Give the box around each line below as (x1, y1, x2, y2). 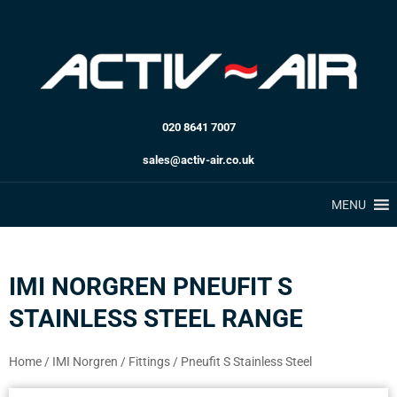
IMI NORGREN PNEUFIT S (9, 272, 292, 302)
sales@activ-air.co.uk (143, 153, 254, 167)
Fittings (128, 354, 170, 370)
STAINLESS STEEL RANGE (9, 304, 303, 334)
